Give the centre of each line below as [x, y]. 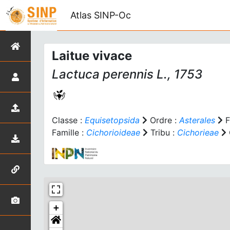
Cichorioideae [113, 132]
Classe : [68, 120]
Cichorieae [198, 132]
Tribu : [162, 132]
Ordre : [163, 120]
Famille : [69, 132]
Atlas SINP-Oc [101, 15]
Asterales [197, 120]
